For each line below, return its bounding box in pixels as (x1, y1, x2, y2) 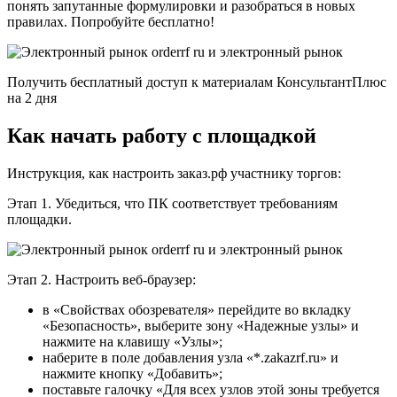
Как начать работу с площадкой (7, 124, 316, 148)
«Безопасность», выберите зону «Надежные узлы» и (43, 318, 359, 334)
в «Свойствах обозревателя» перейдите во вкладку (43, 302, 351, 318)
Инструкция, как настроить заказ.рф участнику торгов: (7, 166, 341, 182)
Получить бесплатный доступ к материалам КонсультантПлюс (7, 74, 386, 90)
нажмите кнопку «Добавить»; (43, 366, 222, 382)
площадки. (7, 212, 72, 228)
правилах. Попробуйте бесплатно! (7, 14, 214, 30)
